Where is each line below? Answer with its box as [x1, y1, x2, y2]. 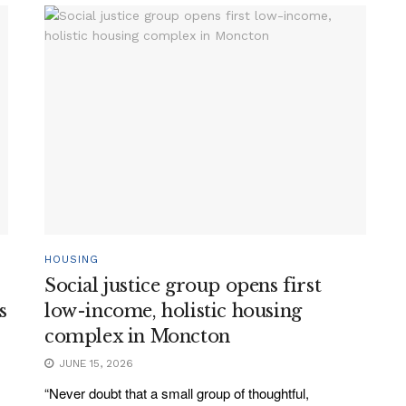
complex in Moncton [44, 325, 230, 348]
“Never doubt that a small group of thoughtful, [44, 383, 309, 403]
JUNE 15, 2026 [55, 357, 133, 371]
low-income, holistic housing [44, 300, 302, 323]
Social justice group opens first [44, 275, 322, 297]
